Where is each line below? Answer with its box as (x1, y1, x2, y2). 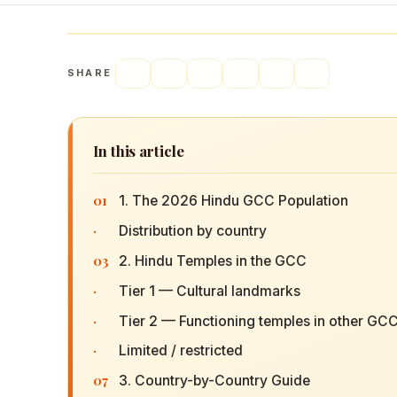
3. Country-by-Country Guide (118, 372, 310, 390)
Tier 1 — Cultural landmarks (118, 282, 300, 300)
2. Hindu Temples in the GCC (118, 253, 307, 270)
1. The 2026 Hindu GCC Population (118, 192, 348, 210)
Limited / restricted (118, 342, 243, 360)
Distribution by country (118, 222, 267, 240)
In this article (93, 140, 184, 160)
